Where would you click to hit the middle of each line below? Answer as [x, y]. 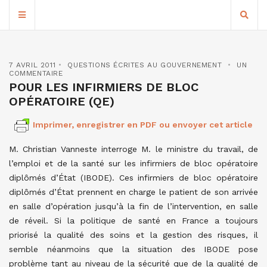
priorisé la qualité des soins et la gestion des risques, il [133, 235]
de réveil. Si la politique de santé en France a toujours [133, 221]
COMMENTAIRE [36, 73]
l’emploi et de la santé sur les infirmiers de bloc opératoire [133, 163]
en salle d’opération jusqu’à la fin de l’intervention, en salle [133, 206]
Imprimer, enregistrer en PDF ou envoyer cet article [143, 125]
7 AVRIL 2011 [32, 65]
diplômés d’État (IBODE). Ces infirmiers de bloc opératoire [133, 178]
